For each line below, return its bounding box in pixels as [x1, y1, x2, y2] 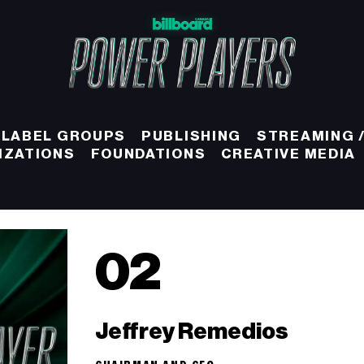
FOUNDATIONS [90, 146, 206, 161]
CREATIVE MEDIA [221, 146, 357, 161]
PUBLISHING [141, 128, 242, 143]
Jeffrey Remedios [95, 320, 288, 344]
